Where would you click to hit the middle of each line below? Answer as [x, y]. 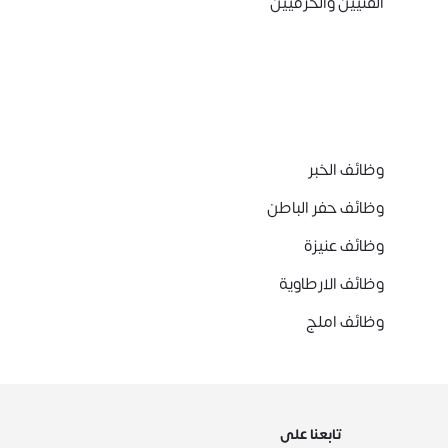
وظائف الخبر [346, 170]
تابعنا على [311, 434]
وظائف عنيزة [344, 246]
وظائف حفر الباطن [325, 208]
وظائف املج [345, 322]
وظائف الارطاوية [331, 284]
